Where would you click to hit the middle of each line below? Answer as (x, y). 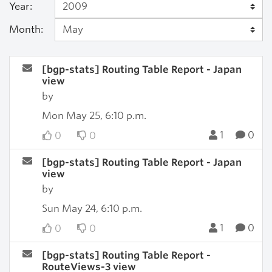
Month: (26, 29)
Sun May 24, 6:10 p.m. (92, 209)
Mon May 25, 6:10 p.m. (94, 116)
